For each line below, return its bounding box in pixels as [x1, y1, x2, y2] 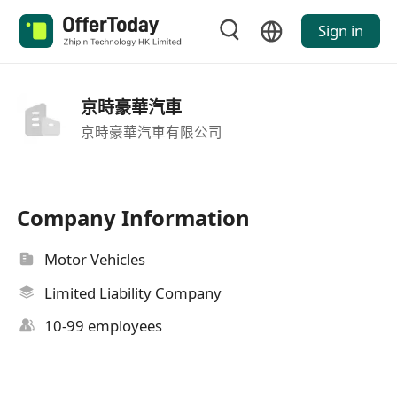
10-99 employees [44, 315, 163, 337]
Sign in [317, 20, 363, 42]
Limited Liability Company [44, 282, 222, 303]
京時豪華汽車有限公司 [80, 121, 222, 142]
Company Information [17, 203, 251, 233]
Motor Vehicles [44, 249, 146, 270]
